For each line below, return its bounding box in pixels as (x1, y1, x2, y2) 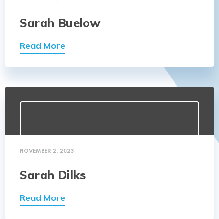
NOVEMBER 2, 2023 (20, 148, 74, 154)
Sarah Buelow (20, 16, 101, 30)
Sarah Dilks (20, 168, 86, 182)
